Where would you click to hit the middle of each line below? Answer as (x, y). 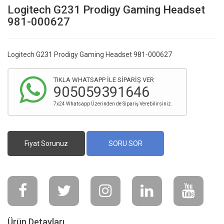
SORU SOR (125, 143)
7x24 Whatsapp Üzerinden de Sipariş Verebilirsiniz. (113, 103)
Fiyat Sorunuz (46, 143)
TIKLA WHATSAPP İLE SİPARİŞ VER (104, 79)
